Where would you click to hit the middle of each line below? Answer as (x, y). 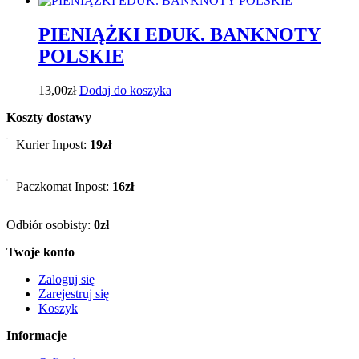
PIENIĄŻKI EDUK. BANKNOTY (179, 34)
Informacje (36, 335)
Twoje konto (40, 252)
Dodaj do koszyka (125, 90)
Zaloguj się (67, 279)
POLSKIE (81, 56)
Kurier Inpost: (53, 144)
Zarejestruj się (74, 293)
